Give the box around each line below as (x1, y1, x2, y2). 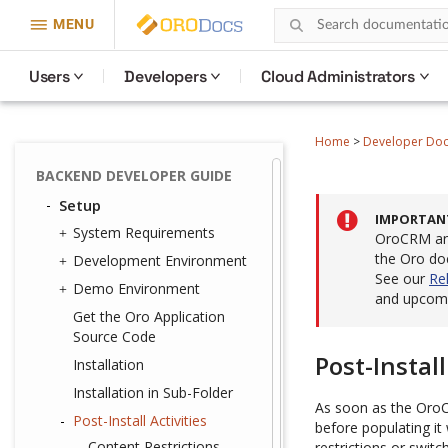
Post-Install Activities (73, 411, 207, 430)
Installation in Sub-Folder (73, 383, 233, 402)
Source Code (73, 327, 156, 346)
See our (375, 269, 429, 288)
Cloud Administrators (261, 65, 415, 87)
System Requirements (73, 223, 215, 242)
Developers (124, 65, 207, 87)
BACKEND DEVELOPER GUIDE (36, 166, 232, 185)
